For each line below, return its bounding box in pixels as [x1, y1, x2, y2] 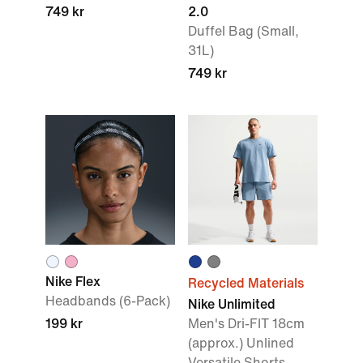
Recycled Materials [188, 276, 304, 290]
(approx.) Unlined [188, 336, 294, 350]
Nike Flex [45, 275, 100, 288]
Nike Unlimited [188, 297, 275, 311]
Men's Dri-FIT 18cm [188, 317, 305, 331]
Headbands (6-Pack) [45, 294, 170, 308]
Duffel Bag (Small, [188, 24, 299, 38]
